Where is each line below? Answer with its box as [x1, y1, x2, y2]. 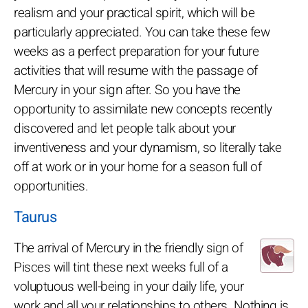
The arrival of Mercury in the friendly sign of [14, 238, 243, 258]
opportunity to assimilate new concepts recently [14, 99, 272, 119]
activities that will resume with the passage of [14, 60, 258, 80]
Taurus [14, 206, 56, 228]
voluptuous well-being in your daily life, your [14, 276, 243, 296]
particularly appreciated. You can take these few [14, 22, 269, 42]
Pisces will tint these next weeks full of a [14, 257, 228, 277]
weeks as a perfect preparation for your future [14, 41, 258, 61]
